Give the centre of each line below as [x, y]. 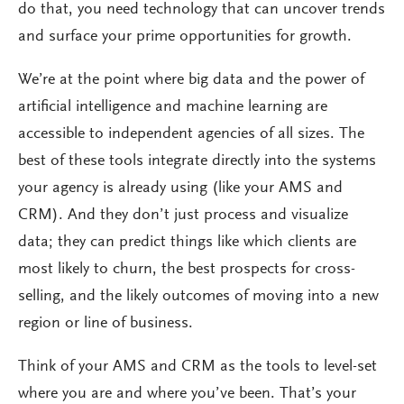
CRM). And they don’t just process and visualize [183, 215]
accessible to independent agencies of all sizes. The [191, 134]
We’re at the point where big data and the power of [191, 80]
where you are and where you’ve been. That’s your [187, 394]
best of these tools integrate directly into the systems [197, 161]
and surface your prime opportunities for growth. [185, 37]
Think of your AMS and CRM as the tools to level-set [197, 367]
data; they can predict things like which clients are [187, 242]
